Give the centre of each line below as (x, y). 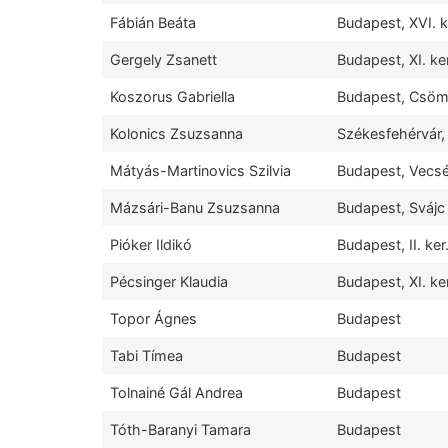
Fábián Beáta (153, 23)
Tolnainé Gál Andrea (176, 393)
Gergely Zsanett (163, 60)
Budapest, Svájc (391, 208)
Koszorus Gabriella (172, 97)
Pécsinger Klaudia (169, 282)
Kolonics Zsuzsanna (176, 134)
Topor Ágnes (153, 319)
